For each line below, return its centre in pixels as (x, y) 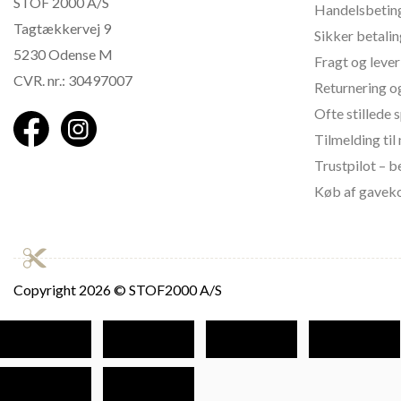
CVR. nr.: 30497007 (73, 80)
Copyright (46, 290)
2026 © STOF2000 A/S (150, 290)
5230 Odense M (63, 54)
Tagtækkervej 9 (62, 28)
